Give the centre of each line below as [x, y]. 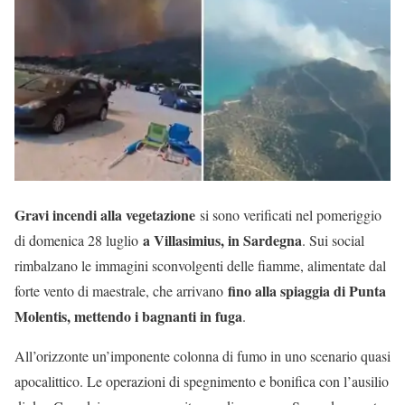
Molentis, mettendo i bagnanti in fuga [128, 316]
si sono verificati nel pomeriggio [288, 214]
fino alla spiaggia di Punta [307, 290]
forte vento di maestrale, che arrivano [121, 290]
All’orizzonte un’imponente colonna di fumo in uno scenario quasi [202, 355]
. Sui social [333, 240]
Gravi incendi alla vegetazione [105, 214]
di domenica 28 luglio [79, 240]
